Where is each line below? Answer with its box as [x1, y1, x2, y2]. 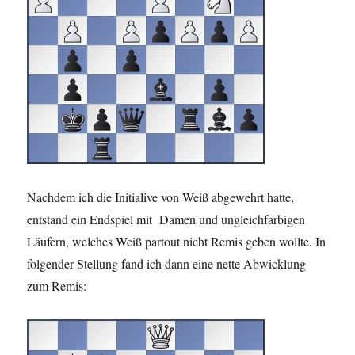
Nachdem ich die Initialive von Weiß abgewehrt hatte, [27, 188, 295, 205]
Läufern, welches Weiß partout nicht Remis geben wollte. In [27, 232, 326, 250]
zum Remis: [27, 277, 87, 294]
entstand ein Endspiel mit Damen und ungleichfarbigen [27, 210, 306, 227]
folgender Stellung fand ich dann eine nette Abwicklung [27, 254, 307, 272]
